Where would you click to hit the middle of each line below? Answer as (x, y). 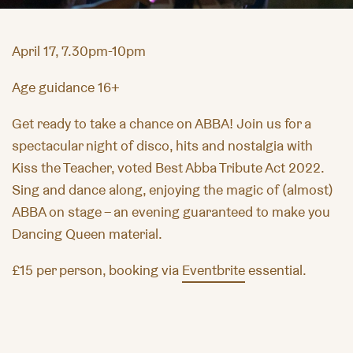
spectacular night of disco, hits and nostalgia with (162, 146)
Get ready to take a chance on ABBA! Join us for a (162, 124)
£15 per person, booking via (97, 270)
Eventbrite (214, 270)
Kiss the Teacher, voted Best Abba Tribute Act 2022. (168, 168)
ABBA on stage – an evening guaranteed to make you (171, 212)
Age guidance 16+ (66, 87)
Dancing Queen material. (87, 234)
